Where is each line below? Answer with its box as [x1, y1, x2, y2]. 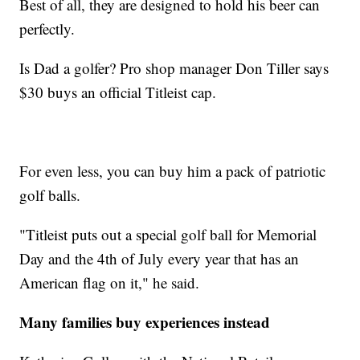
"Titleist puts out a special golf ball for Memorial [19, 224, 317, 245]
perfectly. [19, 18, 76, 39]
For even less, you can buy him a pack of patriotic [19, 161, 326, 182]
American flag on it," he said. [19, 272, 200, 293]
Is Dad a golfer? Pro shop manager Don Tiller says [19, 58, 329, 79]
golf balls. [19, 185, 81, 206]
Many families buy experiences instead [19, 311, 271, 333]
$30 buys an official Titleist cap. [19, 82, 217, 103]
